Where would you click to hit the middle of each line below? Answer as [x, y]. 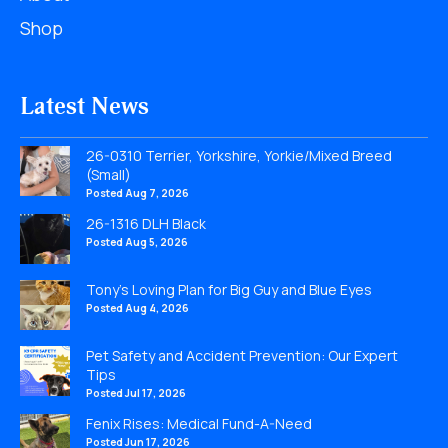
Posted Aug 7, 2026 [137, 192]
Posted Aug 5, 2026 [137, 241]
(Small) [108, 174]
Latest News [84, 106]
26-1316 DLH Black [146, 223]
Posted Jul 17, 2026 [136, 392]
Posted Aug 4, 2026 [137, 307]
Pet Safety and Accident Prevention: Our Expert [242, 355]
